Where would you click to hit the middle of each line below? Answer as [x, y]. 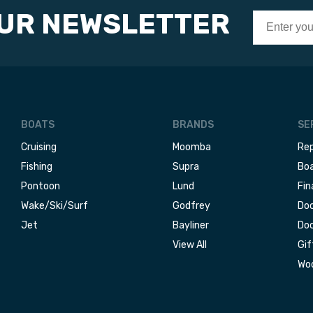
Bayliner [190, 225]
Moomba [191, 147]
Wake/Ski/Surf [54, 206]
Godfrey [191, 206]
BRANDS [193, 125]
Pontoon [40, 186]
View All [189, 245]
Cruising [38, 147]
